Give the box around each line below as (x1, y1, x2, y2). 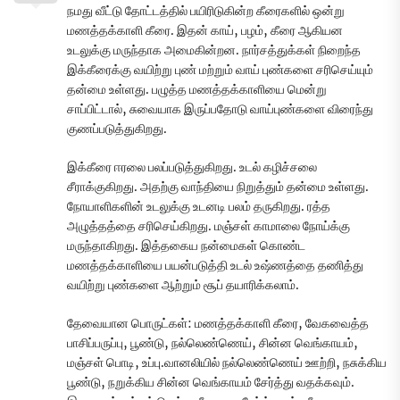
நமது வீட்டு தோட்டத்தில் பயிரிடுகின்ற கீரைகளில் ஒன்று (67, 3, 345, 20)
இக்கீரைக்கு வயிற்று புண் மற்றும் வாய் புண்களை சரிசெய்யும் (67, 62, 373, 79)
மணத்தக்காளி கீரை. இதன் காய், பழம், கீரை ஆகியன (67, 22, 343, 39)
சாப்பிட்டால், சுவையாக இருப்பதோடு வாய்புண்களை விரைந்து (67, 101, 373, 118)
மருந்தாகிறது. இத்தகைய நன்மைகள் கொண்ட (67, 237, 305, 254)
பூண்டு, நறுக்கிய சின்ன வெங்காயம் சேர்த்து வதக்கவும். (67, 374, 354, 391)
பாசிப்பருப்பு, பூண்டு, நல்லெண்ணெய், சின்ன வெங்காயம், (67, 335, 358, 352)
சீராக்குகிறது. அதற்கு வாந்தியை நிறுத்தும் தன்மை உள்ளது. (67, 179, 369, 196)
